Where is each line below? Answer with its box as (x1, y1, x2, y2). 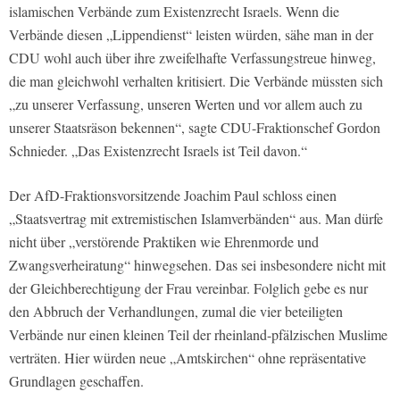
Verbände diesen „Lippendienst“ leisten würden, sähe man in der (9, 25, 373, 45)
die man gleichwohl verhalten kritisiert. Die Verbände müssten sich (9, 71, 383, 91)
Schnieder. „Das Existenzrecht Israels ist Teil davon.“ (9, 141, 307, 161)
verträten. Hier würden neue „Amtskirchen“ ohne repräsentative (9, 348, 366, 368)
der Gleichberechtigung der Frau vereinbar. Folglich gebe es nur (9, 279, 368, 298)
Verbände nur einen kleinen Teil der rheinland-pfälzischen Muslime (9, 325, 387, 345)
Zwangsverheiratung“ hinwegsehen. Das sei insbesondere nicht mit (9, 255, 386, 275)
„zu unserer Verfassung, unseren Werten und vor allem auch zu (9, 95, 362, 114)
